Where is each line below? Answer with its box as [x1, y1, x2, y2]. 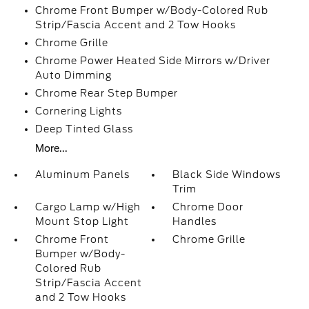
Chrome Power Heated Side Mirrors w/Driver [34, 55, 270, 66]
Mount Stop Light [34, 216, 129, 227]
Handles [172, 216, 217, 227]
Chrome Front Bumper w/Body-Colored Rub [34, 5, 268, 16]
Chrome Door [172, 201, 244, 212]
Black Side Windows [172, 169, 281, 180]
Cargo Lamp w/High [34, 201, 141, 212]
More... [34, 143, 68, 154]
